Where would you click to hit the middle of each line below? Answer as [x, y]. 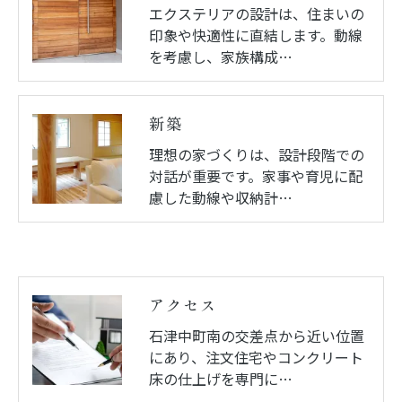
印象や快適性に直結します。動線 [256, 35]
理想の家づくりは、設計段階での [257, 154]
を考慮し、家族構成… [221, 56]
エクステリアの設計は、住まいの [257, 13]
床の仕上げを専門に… [221, 378]
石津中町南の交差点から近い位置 [257, 335]
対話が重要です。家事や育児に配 [256, 175]
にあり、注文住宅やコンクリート [256, 357]
